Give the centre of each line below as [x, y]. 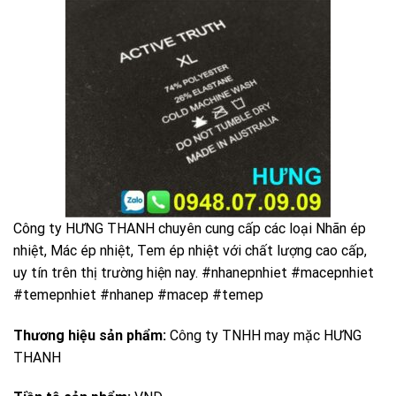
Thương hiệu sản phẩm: [91, 335]
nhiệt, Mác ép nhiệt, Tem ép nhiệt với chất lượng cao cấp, [190, 250]
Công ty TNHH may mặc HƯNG [266, 335]
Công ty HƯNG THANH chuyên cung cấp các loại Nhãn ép [190, 228]
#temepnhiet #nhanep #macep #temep [138, 294]
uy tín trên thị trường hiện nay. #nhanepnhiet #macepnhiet [194, 272]
